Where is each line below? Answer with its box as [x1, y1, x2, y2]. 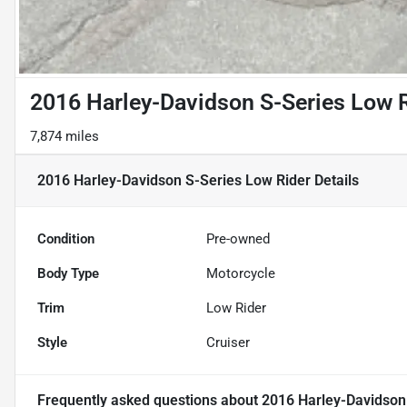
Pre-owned [206, 231, 271, 248]
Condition [37, 231, 94, 248]
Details [311, 172, 359, 190]
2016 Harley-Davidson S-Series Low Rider [37, 172, 311, 190]
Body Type [37, 265, 99, 283]
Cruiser [206, 334, 251, 352]
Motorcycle [206, 265, 276, 283]
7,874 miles [30, 128, 99, 145]
